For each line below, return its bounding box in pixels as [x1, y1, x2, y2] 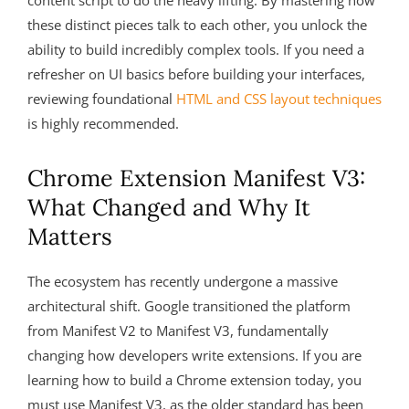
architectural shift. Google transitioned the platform [27, 297, 351, 315]
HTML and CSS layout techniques [176, 89, 382, 108]
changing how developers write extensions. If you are [27, 346, 362, 364]
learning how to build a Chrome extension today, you [27, 371, 362, 389]
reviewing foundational [27, 89, 176, 108]
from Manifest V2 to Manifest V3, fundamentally [27, 321, 329, 340]
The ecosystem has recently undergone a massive [27, 272, 338, 290]
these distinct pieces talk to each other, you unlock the [27, 16, 367, 34]
